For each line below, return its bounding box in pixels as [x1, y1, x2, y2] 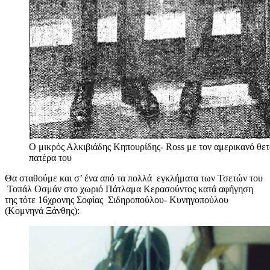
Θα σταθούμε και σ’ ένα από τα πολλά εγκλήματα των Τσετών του [5, 173, 263, 184]
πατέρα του [29, 152, 72, 163]
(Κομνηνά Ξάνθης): [5, 206, 80, 216]
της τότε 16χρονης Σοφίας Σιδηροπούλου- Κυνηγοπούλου [5, 195, 228, 206]
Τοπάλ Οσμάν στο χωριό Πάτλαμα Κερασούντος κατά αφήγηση [5, 184, 253, 195]
